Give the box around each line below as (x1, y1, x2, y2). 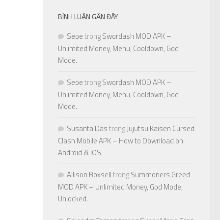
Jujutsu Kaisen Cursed (127, 123, 194, 135)
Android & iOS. (58, 147, 103, 159)
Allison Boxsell (67, 169, 111, 181)
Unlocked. (58, 193, 88, 205)
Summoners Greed (131, 169, 190, 181)
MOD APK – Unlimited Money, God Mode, (58, 181, 183, 193)
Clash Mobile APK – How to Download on (58, 135, 183, 147)
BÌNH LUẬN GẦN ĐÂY (58, 11, 118, 22)
